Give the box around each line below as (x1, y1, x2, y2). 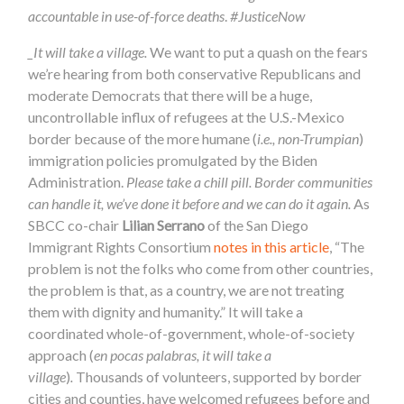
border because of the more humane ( (28, 129, 258, 147)
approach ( (28, 345, 95, 363)
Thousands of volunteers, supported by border (76, 367, 363, 385)
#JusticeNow (230, 6, 306, 24)
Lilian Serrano (122, 216, 206, 234)
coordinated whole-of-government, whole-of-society (28, 324, 355, 342)
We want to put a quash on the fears (147, 42, 369, 60)
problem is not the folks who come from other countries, (28, 259, 373, 277)
